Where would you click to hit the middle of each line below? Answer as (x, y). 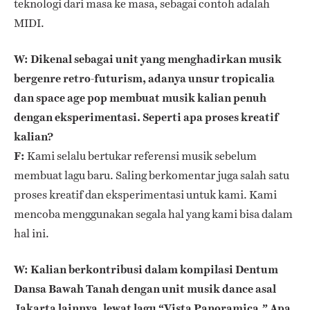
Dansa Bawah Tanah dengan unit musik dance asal (145, 289)
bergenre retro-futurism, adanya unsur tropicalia (144, 78)
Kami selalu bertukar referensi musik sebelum (141, 156)
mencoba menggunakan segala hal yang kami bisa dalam (153, 214)
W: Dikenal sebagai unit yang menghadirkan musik (148, 59)
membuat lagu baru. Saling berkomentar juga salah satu (152, 175)
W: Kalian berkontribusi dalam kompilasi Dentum (146, 269)
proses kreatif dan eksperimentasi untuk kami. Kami (145, 194)
